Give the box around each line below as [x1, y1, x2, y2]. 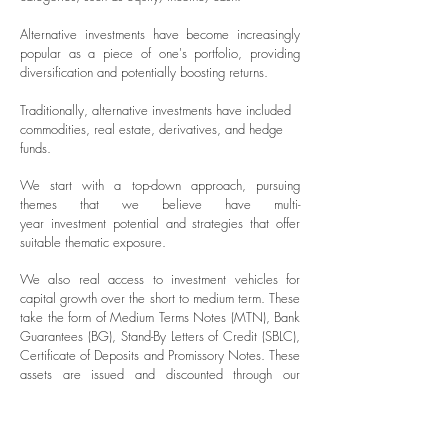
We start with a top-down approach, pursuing [20, 176, 300, 194]
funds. [20, 139, 51, 157]
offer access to [20, 403, 103, 421]
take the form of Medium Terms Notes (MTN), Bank [20, 308, 300, 326]
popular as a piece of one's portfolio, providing [20, 44, 300, 62]
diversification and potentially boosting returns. [20, 63, 268, 81]
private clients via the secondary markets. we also [20, 384, 300, 402]
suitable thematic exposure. [20, 233, 166, 251]
